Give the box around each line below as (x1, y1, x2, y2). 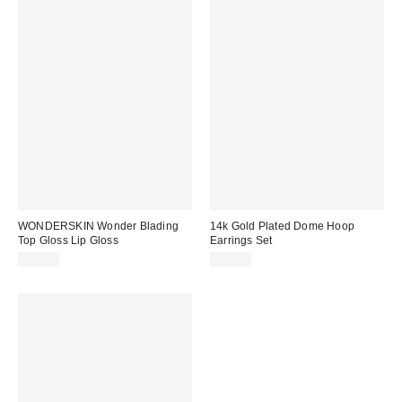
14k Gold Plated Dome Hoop (210, 219, 354, 232)
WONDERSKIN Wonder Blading (18, 219, 179, 232)
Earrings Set (210, 233, 273, 247)
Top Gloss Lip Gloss (18, 233, 118, 247)
